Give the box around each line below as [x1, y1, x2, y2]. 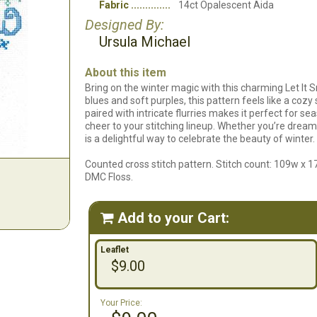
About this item [85, 66, 166, 79]
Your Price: [100, 298, 142, 308]
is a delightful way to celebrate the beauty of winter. [85, 133, 315, 144]
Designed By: [85, 16, 164, 33]
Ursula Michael [99, 33, 190, 50]
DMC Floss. [85, 171, 133, 183]
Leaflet [100, 245, 129, 255]
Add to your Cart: [117, 209, 229, 226]
